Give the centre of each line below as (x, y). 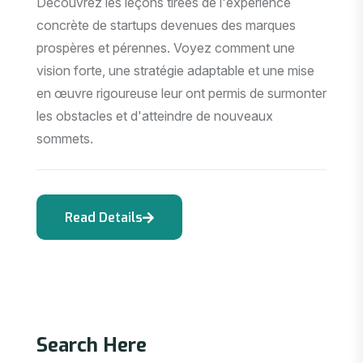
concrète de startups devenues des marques (166, 26)
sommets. (65, 139)
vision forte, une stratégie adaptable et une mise (175, 71)
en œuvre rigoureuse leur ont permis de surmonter (181, 94)
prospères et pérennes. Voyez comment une (166, 48)
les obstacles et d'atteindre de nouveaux (155, 116)
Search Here (92, 345)
